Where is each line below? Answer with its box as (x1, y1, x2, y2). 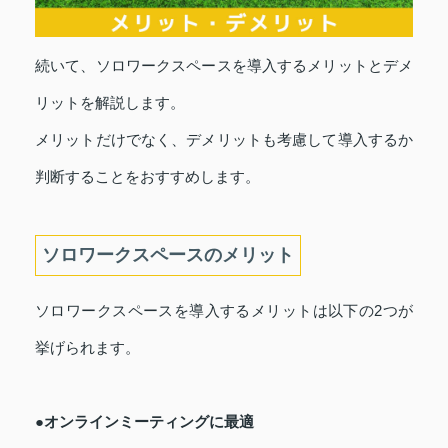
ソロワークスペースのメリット (42, 245, 294, 266)
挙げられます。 (35, 339, 140, 357)
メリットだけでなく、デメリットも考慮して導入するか (35, 131, 413, 149)
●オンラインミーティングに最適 (35, 413, 254, 431)
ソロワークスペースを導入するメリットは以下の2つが (35, 302, 413, 320)
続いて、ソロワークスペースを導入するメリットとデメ (35, 57, 413, 75)
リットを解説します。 (35, 94, 185, 112)
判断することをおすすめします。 (35, 168, 260, 186)
